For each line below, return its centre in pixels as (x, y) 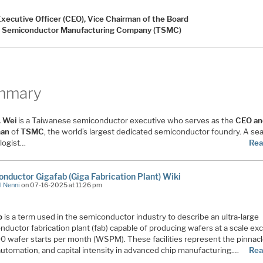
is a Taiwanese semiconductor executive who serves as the (126, 121)
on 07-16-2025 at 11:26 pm (61, 185)
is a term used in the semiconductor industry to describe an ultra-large (131, 216)
